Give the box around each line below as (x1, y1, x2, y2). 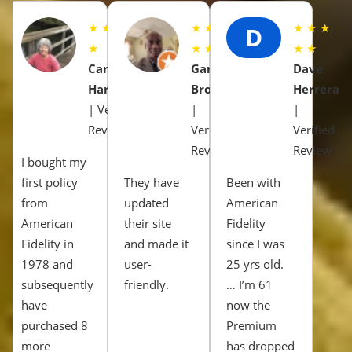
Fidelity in (21, 236, 74, 252)
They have (123, 174, 179, 191)
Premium (226, 317, 277, 334)
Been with (226, 174, 281, 191)
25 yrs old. (226, 256, 284, 273)
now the (226, 297, 271, 313)
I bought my (21, 154, 86, 170)
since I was (226, 236, 285, 252)
